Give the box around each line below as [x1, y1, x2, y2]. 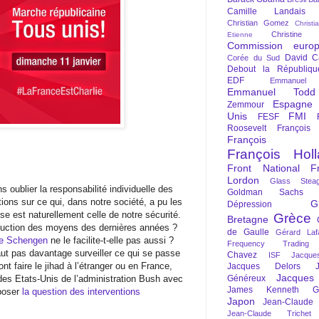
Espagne [273, 98, 313, 110]
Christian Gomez [227, 19, 289, 27]
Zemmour [227, 100, 264, 110]
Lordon [227, 174, 259, 186]
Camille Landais [227, 6, 305, 16]
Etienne [227, 31, 253, 38]
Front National [227, 162, 300, 174]
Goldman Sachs [227, 187, 303, 197]
